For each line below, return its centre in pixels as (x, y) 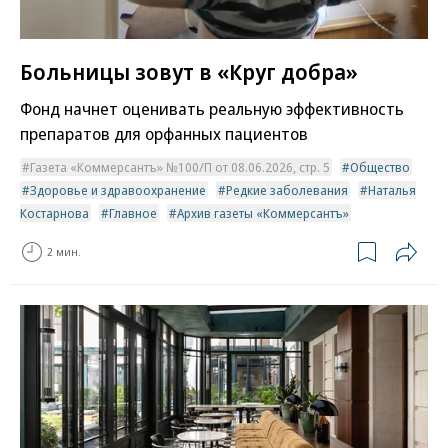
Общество (380, 166)
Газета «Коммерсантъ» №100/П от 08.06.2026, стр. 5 (180, 166)
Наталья (392, 189)
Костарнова (54, 212)
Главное (133, 212)
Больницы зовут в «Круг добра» (189, 71)
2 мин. (64, 252)
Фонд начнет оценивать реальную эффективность (212, 108)
